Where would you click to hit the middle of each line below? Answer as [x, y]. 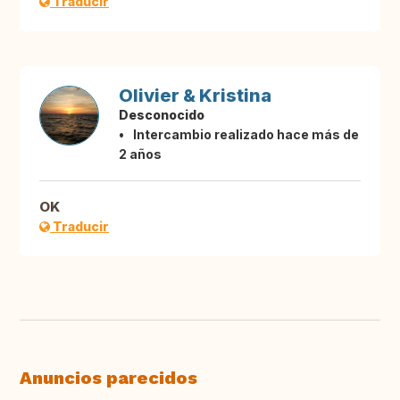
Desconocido [162, 115]
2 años [140, 154]
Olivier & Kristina [195, 96]
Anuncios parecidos [108, 378]
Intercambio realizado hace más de [246, 135]
